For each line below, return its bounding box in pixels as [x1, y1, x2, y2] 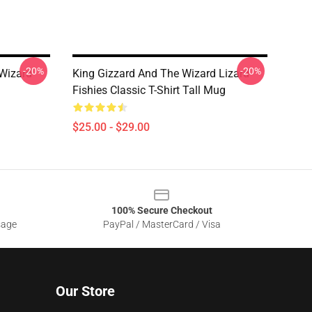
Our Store [56, 283, 115, 299]
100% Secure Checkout [111, 205, 212, 216]
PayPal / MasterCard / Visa [102, 219, 221, 230]
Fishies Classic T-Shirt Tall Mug [72, 84, 226, 97]
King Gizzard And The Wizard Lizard [72, 67, 249, 80]
